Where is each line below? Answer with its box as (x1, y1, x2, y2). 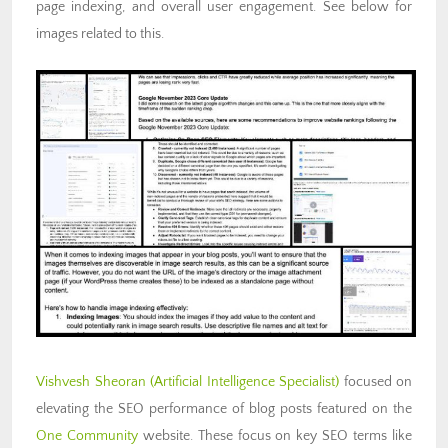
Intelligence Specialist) (202, 373, 339, 390)
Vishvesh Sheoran (36, 373, 146, 390)
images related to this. (36, 25, 164, 42)
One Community (36, 427, 138, 444)
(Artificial (150, 373, 202, 390)
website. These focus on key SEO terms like (137, 427, 413, 444)
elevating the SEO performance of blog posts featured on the (36, 400, 412, 417)
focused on (339, 373, 412, 390)
